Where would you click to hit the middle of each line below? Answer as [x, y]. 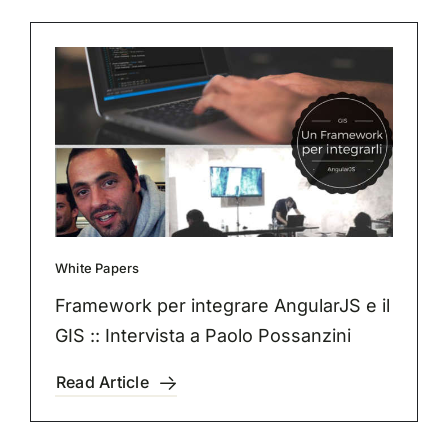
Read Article [102, 382]
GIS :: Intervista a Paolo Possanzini [202, 336]
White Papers [97, 268]
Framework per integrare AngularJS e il [222, 306]
